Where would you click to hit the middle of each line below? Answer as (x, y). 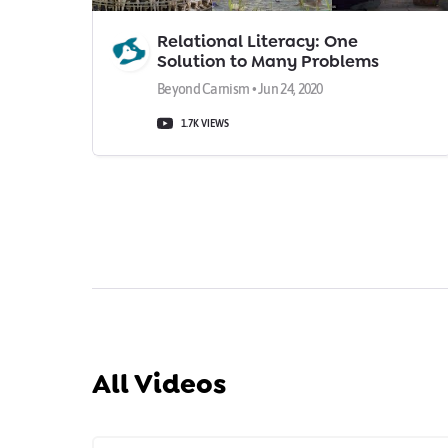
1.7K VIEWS (205, 123)
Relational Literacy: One (257, 41)
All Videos (159, 384)
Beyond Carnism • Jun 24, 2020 (240, 89)
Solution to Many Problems (268, 61)
